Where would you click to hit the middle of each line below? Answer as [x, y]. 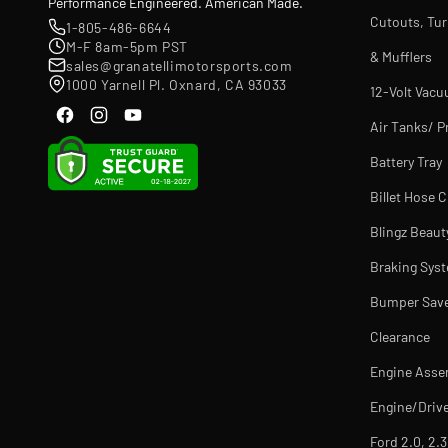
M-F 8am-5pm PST [127, 46]
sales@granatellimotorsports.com [179, 65]
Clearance [399, 336]
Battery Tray [405, 161]
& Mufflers [400, 56]
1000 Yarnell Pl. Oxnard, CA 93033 [176, 84]
